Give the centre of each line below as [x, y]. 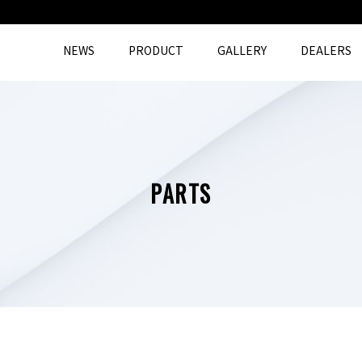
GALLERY [242, 50]
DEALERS [326, 50]
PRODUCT [156, 50]
